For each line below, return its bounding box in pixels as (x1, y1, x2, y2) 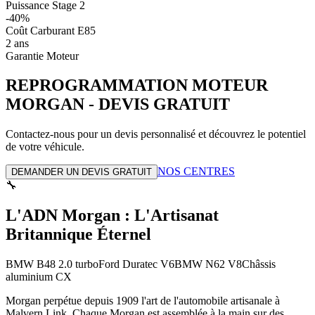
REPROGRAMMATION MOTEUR (6, 76, 268, 95)
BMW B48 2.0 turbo (6, 258, 98, 271)
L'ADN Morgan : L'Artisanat (6, 206, 219, 225)
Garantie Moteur (6, 49, 79, 62)
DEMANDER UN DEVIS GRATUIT (11, 167, 152, 178)
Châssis (242, 258, 276, 271)
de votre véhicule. (6, 141, 84, 153)
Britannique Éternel (6, 225, 151, 244)
